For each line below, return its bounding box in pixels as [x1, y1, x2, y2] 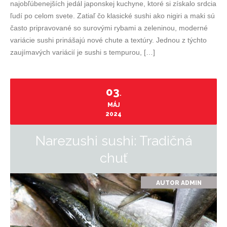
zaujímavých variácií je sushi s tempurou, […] [10, 48, 155, 56]
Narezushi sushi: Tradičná [35, 133, 192, 148]
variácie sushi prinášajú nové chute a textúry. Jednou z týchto [10, 36, 207, 44]
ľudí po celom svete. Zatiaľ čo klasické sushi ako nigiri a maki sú [10, 12, 215, 20]
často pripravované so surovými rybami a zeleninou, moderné [10, 24, 208, 32]
